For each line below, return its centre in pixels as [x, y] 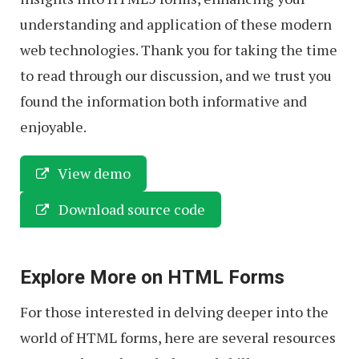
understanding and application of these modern [176, 24]
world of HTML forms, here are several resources [178, 337]
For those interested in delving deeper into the [174, 311]
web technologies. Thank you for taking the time [179, 49]
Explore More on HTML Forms [152, 277]
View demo [93, 173]
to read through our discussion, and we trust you [176, 75]
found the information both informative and [163, 101]
